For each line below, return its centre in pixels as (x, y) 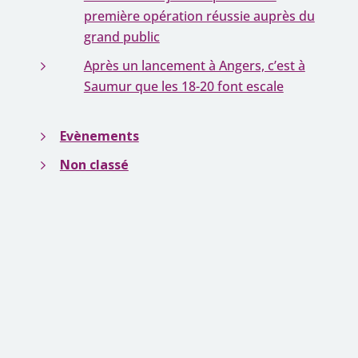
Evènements (99, 136)
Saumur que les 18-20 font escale (183, 86)
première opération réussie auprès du (199, 16)
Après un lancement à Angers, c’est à (194, 66)
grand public (121, 37)
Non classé (94, 165)
